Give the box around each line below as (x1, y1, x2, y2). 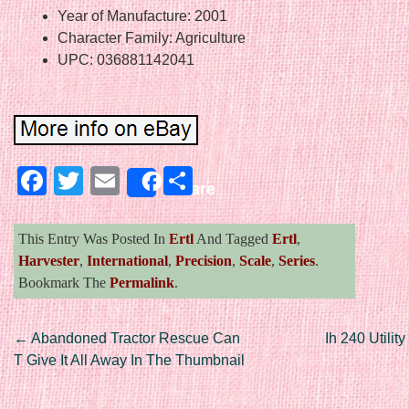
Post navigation (14, 330, 236, 379)
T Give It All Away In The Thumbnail (14, 351, 245, 368)
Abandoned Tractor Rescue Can (28, 330, 240, 346)
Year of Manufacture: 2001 (58, 7, 227, 24)
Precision (175, 252, 232, 268)
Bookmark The (18, 274, 110, 290)
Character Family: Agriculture (58, 29, 246, 46)
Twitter (83, 163, 170, 197)
